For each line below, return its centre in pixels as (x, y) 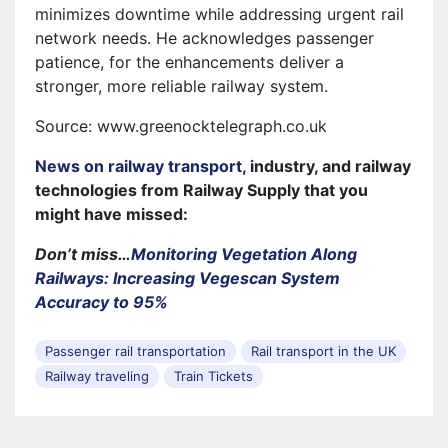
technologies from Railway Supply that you (201, 189)
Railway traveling (97, 375)
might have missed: (111, 213)
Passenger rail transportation (135, 350)
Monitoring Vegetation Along (244, 253)
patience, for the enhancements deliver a (189, 61)
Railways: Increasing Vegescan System (187, 277)
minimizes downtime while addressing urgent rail (219, 13)
